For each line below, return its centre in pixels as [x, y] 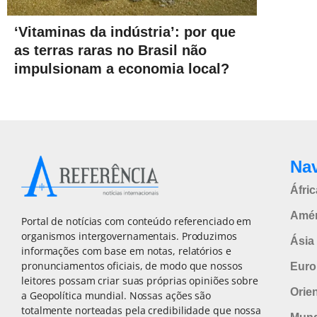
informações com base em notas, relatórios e [126, 251]
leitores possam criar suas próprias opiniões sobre [140, 281]
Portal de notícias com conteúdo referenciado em [137, 221]
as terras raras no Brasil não [110, 50]
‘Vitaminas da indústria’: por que [125, 31]
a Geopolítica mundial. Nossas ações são [116, 296]
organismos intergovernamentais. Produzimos [129, 236]
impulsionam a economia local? [122, 68]
